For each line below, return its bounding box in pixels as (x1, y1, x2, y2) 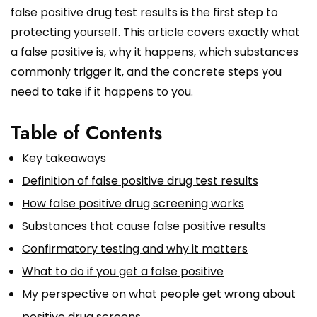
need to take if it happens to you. (11, 83, 193, 100)
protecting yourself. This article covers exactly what (11, 23, 300, 40)
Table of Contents (11, 118, 162, 146)
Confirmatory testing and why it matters (22, 240, 248, 257)
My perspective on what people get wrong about (22, 285, 296, 302)
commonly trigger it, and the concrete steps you (11, 63, 282, 80)
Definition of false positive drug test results (22, 172, 258, 189)
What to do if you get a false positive (22, 263, 224, 279)
